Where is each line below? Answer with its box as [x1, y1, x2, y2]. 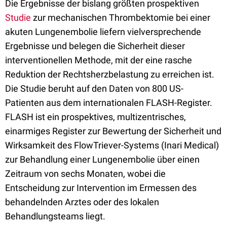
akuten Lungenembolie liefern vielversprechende [5, 26, 201, 37]
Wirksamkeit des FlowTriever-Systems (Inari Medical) [5, 140, 219, 150]
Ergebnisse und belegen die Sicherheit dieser [5, 41, 185, 51]
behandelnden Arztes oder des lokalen [5, 197, 159, 207]
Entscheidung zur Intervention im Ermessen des [5, 182, 197, 193]
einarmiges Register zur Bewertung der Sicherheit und [5, 126, 221, 136]
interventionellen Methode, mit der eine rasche [5, 55, 192, 65]
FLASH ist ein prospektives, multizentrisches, [5, 111, 186, 122]
